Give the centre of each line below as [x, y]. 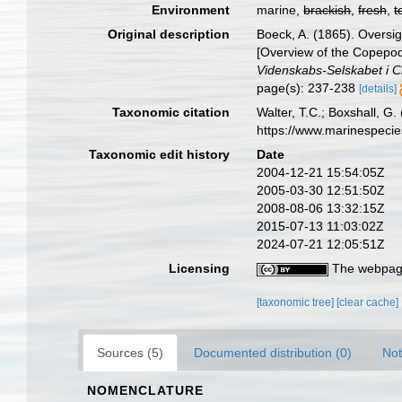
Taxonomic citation [171, 112]
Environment [191, 10]
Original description [169, 34]
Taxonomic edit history [160, 154]
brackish [328, 10]
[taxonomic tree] [297, 302]
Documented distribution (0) [273, 353]
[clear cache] [368, 302]
